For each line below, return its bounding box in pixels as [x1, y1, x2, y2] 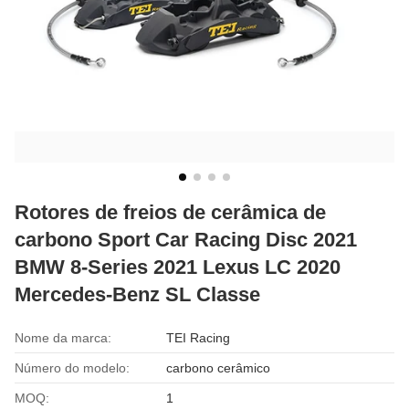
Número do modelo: [15, 360, 130, 375]
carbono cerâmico [166, 360, 271, 375]
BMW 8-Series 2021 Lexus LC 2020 [15, 255, 341, 278]
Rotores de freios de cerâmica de [15, 200, 326, 224]
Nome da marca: [15, 330, 111, 345]
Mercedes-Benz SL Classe [15, 282, 260, 306]
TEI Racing [166, 330, 231, 345]
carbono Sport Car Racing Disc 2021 [15, 227, 357, 251]
